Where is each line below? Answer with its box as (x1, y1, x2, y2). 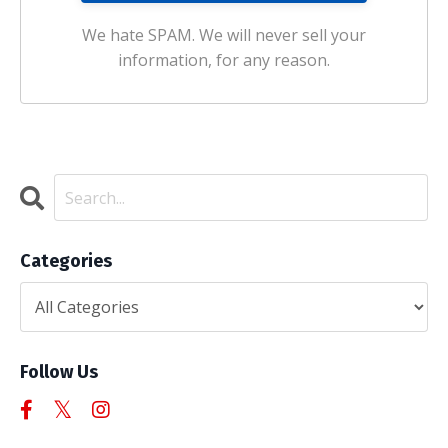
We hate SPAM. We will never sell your (82, 24, 366, 46)
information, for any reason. (118, 49, 330, 71)
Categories (20, 250, 112, 272)
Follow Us (20, 361, 98, 383)
